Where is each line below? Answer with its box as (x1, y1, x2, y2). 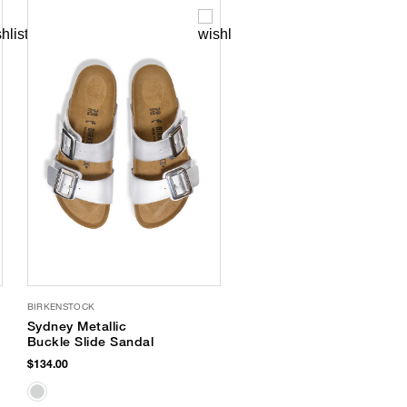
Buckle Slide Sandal (26, 334, 154, 350)
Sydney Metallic (26, 319, 126, 334)
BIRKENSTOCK (26, 301, 95, 313)
